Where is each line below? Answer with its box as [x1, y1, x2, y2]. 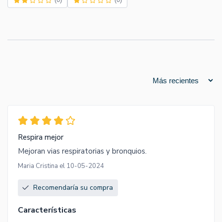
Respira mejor [18, 132, 63, 143]
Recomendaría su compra [33, 183, 113, 193]
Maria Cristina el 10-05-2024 [18, 162, 104, 171]
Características [18, 205, 76, 216]
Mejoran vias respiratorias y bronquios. [18, 146, 147, 157]
